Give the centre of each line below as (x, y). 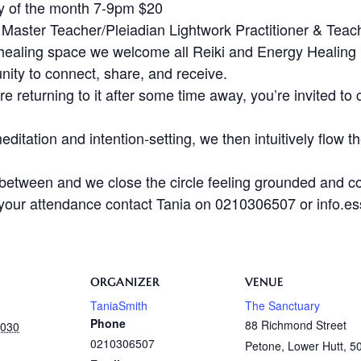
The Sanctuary (282, 305)
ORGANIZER (125, 282)
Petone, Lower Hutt (294, 346)
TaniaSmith (119, 305)
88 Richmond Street (296, 325)
